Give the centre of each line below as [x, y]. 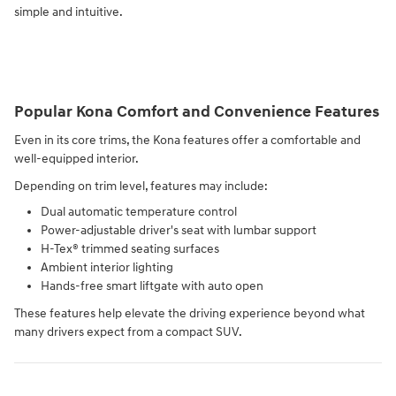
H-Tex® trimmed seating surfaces [130, 249]
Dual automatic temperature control [139, 212]
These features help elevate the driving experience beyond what [190, 314]
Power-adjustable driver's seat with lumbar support [179, 231]
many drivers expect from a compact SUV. [128, 332]
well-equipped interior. [76, 159]
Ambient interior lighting [107, 268]
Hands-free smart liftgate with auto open [152, 286]
